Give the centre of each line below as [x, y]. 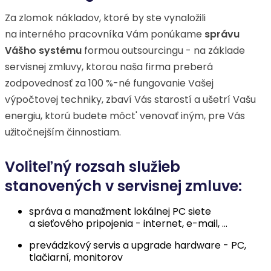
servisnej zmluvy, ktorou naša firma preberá [109, 67]
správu [222, 34]
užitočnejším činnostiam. [63, 132]
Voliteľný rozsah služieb [93, 167]
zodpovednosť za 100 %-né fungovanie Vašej [109, 83]
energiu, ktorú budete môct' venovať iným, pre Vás [125, 116]
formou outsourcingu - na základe [163, 51]
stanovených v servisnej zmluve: [123, 186]
